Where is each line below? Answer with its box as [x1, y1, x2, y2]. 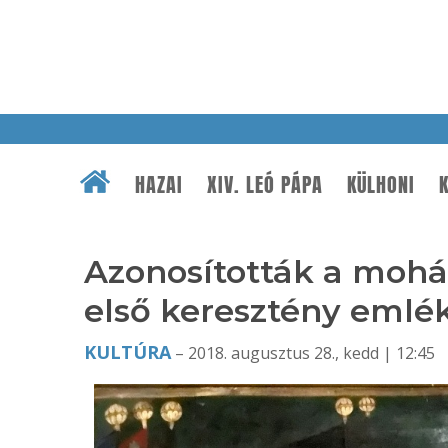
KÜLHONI [347, 170, 415, 200]
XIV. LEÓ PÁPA [207, 170, 323, 200]
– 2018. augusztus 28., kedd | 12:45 [171, 342, 435, 364]
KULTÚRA [84, 340, 171, 364]
